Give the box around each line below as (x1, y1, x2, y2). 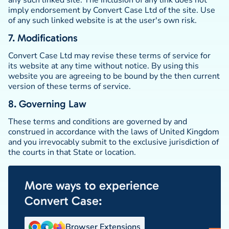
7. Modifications (8, 32, 78, 44)
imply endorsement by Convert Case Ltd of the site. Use (8, 5, 215, 16)
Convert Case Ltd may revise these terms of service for (8, 50, 211, 61)
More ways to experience (25, 178, 159, 193)
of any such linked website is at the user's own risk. (8, 15, 197, 26)
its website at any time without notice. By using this (8, 60, 199, 72)
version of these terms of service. (8, 81, 131, 92)
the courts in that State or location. (8, 147, 136, 158)
